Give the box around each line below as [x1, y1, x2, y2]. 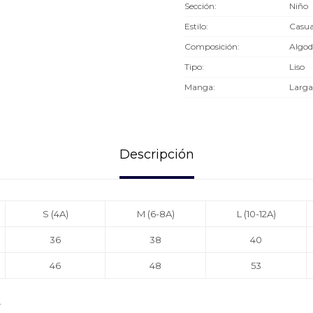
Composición [184, 41, 238, 52]
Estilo [184, 21, 206, 31]
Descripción [119, 147, 194, 162]
